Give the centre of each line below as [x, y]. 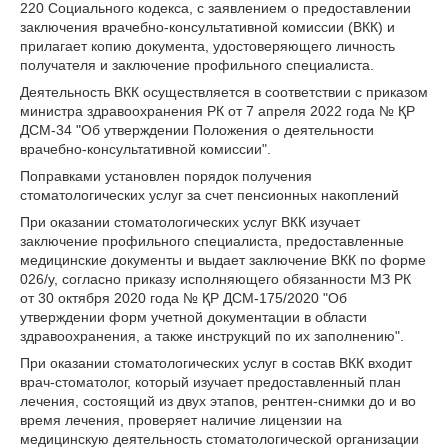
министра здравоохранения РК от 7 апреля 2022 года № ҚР [217, 111]
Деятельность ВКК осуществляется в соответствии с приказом [224, 92]
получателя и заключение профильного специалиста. [197, 65]
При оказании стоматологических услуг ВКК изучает [190, 222]
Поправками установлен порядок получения [166, 176]
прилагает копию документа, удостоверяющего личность [207, 46]
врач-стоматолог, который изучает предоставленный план [210, 382]
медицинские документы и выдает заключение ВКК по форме [223, 260]
